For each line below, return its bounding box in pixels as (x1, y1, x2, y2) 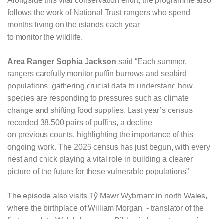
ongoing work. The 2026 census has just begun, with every (7, 143, 210, 151)
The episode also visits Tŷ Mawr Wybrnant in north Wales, (7, 192, 207, 200)
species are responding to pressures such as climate (7, 94, 189, 102)
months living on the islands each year (7, 21, 140, 29)
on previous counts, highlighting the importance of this (7, 131, 193, 139)
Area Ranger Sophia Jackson (7, 57, 116, 66)
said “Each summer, (116, 57, 187, 66)
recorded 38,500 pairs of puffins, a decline (7, 118, 152, 127)
